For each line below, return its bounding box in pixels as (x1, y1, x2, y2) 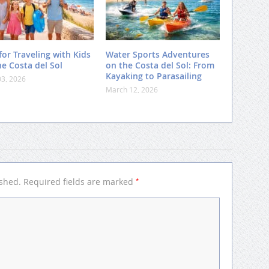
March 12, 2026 (106, 85, 158, 95)
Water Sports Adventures (106, 49, 210, 61)
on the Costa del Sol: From (106, 59, 214, 71)
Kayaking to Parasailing (106, 70, 202, 82)
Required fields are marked (23, 176, 136, 188)
